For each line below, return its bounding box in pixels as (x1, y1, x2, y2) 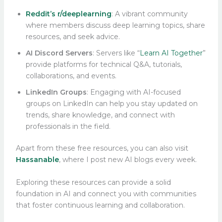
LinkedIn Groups (25, 88, 87, 97)
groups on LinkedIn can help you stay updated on (25, 99, 198, 109)
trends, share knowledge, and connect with (25, 111, 175, 120)
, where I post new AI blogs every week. (58, 155, 199, 165)
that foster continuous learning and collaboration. (15, 200, 185, 210)
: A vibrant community (111, 9, 188, 19)
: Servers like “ (92, 49, 140, 58)
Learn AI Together (139, 49, 203, 58)
